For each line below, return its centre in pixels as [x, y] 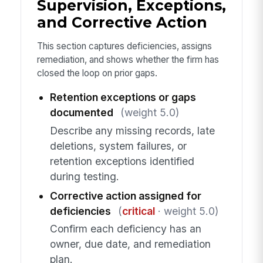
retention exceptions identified [122, 161]
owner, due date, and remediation [130, 244]
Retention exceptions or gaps [123, 97]
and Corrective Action [122, 23]
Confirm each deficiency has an [125, 228]
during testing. [84, 176]
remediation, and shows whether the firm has [128, 59]
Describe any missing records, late [132, 130]
